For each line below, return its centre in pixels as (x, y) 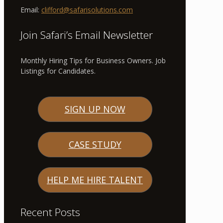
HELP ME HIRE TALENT (95, 179)
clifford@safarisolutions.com (87, 9)
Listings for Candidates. (58, 71)
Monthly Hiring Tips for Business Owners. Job (93, 60)
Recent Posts (50, 212)
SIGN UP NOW (95, 109)
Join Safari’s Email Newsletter (87, 35)
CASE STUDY (95, 144)
